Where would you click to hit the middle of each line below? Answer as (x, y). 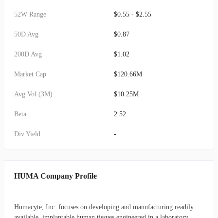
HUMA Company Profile (55, 176)
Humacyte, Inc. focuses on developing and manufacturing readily (104, 207)
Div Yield (27, 134)
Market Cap (30, 74)
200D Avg (28, 54)
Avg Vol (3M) (33, 94)
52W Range (30, 14)
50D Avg (26, 34)
